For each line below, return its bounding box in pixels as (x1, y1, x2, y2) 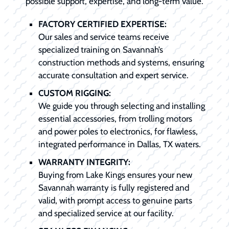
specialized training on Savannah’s (38, 44, 163, 55)
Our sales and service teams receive (38, 32, 169, 42)
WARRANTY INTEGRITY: (38, 157, 130, 168)
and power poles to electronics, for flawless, (38, 126, 198, 137)
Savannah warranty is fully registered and (38, 182, 189, 193)
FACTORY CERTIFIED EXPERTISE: (38, 19, 167, 30)
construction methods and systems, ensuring (38, 57, 204, 68)
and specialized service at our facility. (38, 208, 174, 219)
